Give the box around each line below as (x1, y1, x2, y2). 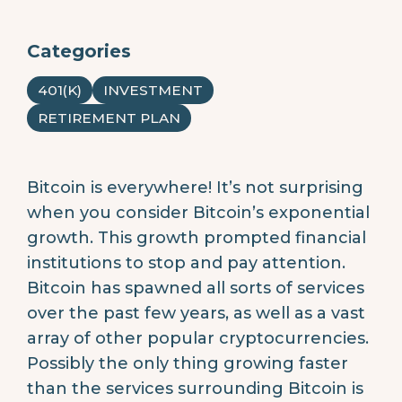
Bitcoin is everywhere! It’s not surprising (27, 177, 363, 197)
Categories (27, 39, 131, 62)
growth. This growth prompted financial (27, 227, 366, 248)
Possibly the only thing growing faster (27, 353, 348, 373)
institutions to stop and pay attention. (27, 252, 345, 273)
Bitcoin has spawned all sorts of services (27, 277, 364, 298)
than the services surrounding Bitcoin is (27, 378, 363, 398)
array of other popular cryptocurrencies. (27, 328, 369, 348)
